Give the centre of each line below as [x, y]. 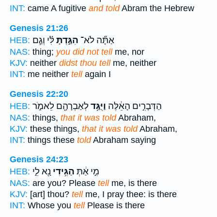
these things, [55, 129]
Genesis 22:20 [39, 94]
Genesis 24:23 [39, 160]
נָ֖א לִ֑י [42, 172]
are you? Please [64, 183]
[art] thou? [50, 194]
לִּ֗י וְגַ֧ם [43, 40]
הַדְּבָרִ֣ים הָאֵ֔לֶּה [134, 106]
